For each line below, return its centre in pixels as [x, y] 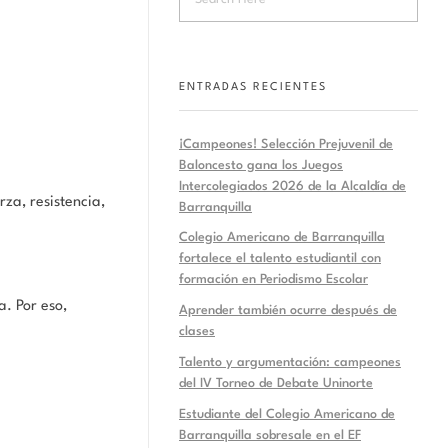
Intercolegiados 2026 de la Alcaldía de [292, 186]
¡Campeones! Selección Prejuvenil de [286, 144]
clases [197, 332]
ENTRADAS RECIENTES [253, 88]
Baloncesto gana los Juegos [261, 165]
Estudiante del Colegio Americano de [287, 414]
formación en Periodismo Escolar [273, 280]
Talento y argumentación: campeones [290, 362]
